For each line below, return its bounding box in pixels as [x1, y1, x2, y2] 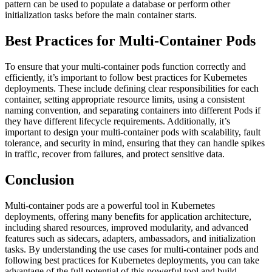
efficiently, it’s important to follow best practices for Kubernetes [5, 72, 247, 83]
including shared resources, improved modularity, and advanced [5, 222, 248, 233]
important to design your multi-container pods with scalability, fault [5, 126, 260, 137]
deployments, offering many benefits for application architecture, [5, 211, 251, 222]
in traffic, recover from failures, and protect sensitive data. [5, 148, 225, 159]
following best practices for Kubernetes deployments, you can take [5, 254, 259, 265]
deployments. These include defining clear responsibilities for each [5, 83, 259, 93]
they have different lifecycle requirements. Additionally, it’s [5, 115, 230, 126]
